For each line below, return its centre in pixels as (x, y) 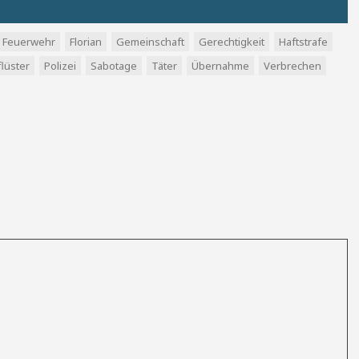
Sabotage (114, 66)
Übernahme (220, 66)
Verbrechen (292, 66)
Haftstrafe (303, 42)
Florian (86, 42)
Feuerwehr (29, 42)
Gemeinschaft (150, 42)
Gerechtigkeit (232, 42)
